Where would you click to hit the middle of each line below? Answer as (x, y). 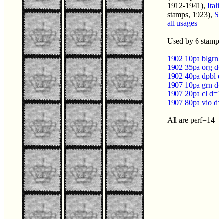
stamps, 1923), (191, 14)
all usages (182, 23)
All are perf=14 (191, 120)
